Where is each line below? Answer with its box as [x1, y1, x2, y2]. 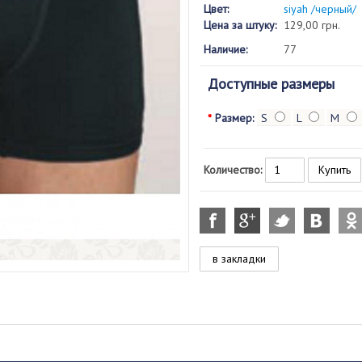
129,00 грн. [283, 18, 340, 32]
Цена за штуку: [203, 18, 276, 32]
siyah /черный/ [283, 2, 356, 16]
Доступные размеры [207, 74, 335, 93]
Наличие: [203, 42, 247, 57]
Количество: [203, 162, 262, 177]
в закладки [212, 251, 266, 266]
